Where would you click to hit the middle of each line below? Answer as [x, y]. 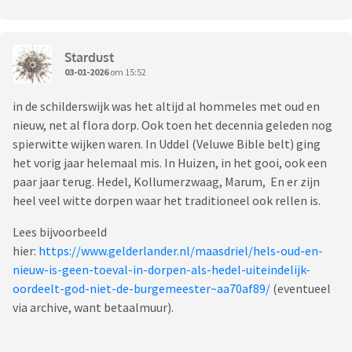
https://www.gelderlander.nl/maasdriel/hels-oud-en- [181, 251]
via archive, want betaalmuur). [94, 308]
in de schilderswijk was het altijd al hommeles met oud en [166, 106]
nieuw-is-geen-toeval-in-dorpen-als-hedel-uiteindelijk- [161, 270]
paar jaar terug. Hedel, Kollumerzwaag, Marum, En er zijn [166, 182]
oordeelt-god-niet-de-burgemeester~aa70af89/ [141, 289]
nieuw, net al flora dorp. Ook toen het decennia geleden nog [172, 125]
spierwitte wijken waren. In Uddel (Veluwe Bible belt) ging [167, 144]
